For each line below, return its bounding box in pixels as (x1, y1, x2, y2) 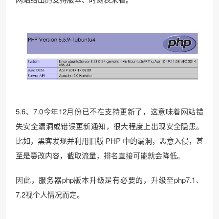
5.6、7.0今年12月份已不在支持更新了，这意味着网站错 (16, 106, 203, 117)
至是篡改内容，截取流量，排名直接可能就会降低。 (16, 150, 184, 161)
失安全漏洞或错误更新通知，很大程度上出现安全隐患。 (16, 121, 203, 131)
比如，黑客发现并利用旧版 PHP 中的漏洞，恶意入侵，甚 (16, 135, 203, 146)
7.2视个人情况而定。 (16, 189, 84, 200)
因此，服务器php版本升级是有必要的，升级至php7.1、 (16, 175, 203, 185)
